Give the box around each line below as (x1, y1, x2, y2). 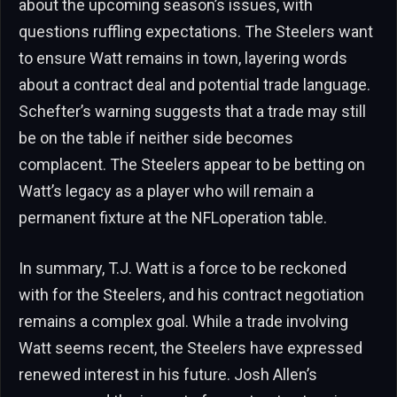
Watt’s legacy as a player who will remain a (19, 181, 314, 200)
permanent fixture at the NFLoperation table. (19, 207, 327, 227)
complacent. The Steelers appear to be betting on (19, 154, 365, 174)
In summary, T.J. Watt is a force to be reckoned (19, 259, 346, 278)
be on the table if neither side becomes (19, 128, 293, 147)
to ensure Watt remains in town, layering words (19, 48, 347, 67)
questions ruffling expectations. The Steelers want (19, 21, 373, 41)
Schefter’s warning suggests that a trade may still (19, 101, 366, 121)
